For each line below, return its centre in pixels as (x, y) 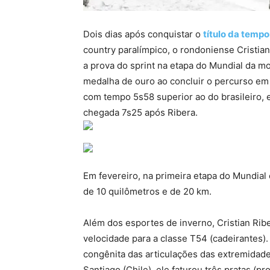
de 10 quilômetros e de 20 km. (147, 191)
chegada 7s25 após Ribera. (140, 112)
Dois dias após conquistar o (143, 34)
